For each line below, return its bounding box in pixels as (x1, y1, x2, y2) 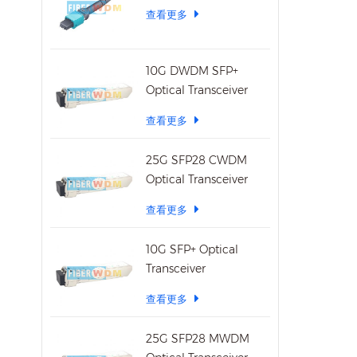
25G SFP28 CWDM (146, 152, 248, 167)
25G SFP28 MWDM (146, 331, 250, 346)
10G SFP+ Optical (146, 241, 239, 257)
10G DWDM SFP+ (146, 63, 239, 78)
